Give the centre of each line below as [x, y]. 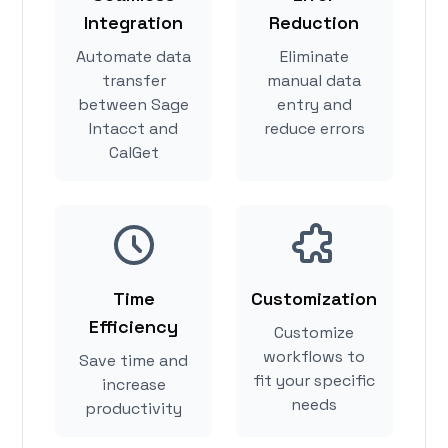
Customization [314, 299]
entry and [314, 105]
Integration [134, 23]
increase [133, 385]
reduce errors [314, 129]
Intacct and [134, 129]
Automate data [134, 57]
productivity [134, 409]
